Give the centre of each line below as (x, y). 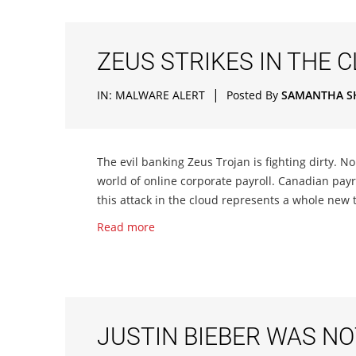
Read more (126, 227)
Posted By (254, 95)
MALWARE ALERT (160, 95)
